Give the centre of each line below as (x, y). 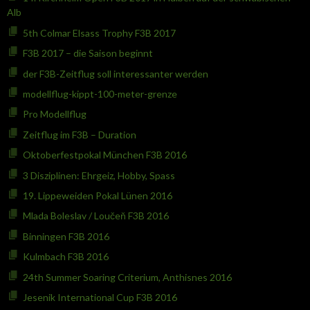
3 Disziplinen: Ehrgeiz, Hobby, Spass (99, 175)
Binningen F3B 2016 (66, 236)
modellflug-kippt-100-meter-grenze (100, 94)
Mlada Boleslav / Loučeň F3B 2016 (95, 216)
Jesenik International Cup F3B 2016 (100, 297)
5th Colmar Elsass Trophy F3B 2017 (99, 33)
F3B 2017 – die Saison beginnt (88, 53)
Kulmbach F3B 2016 (65, 257)
